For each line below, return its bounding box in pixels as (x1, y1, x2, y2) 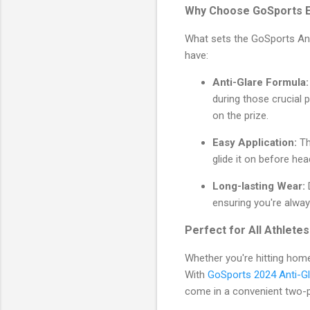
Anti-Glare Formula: (212, 75, 309, 89)
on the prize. (212, 109, 268, 122)
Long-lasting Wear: (212, 179, 305, 192)
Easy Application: (212, 136, 297, 149)
